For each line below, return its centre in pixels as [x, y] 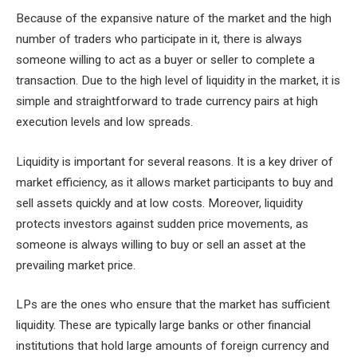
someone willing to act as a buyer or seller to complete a [165, 59]
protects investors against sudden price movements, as [162, 224]
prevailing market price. [76, 265]
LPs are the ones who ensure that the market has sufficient [173, 305]
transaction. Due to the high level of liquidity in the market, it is [178, 80]
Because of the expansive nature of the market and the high [174, 18]
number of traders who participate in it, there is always [159, 39]
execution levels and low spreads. [104, 122]
